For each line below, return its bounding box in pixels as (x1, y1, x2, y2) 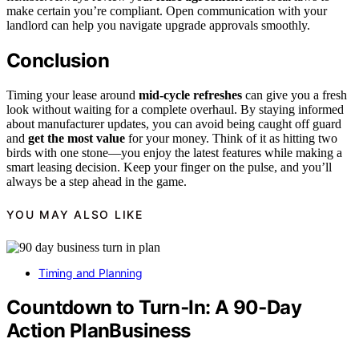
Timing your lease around (6, 87, 139, 102)
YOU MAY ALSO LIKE (6, 208, 143, 222)
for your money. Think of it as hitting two (125, 131, 337, 145)
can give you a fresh (242, 87, 347, 102)
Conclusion (6, 49, 109, 73)
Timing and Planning (38, 265, 143, 280)
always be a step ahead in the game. (6, 174, 187, 188)
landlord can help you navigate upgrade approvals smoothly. (6, 18, 310, 33)
